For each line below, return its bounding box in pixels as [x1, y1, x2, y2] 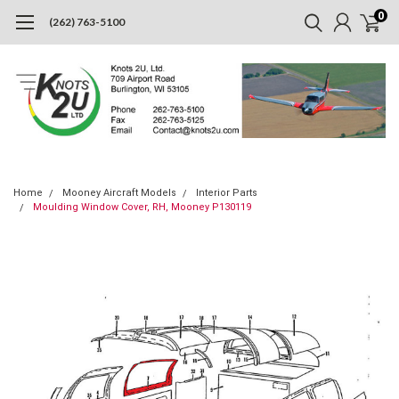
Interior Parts [196, 186, 257, 199]
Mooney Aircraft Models [62, 186, 176, 199]
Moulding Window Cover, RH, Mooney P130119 [33, 200, 251, 213]
